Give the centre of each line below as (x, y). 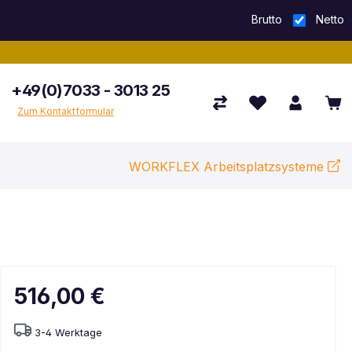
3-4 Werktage (68, 332)
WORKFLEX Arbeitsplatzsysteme (226, 166)
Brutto (266, 19)
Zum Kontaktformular (66, 111)
